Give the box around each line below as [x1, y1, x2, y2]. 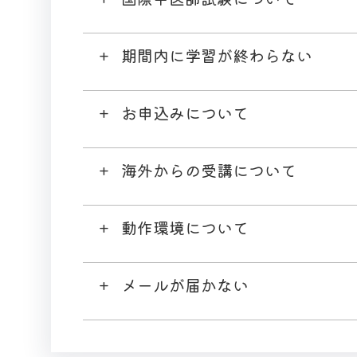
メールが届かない [121, 273, 249, 296]
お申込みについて [121, 100, 249, 124]
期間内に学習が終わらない [121, 43, 312, 67]
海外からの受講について [121, 158, 296, 182]
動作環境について [121, 215, 249, 239]
